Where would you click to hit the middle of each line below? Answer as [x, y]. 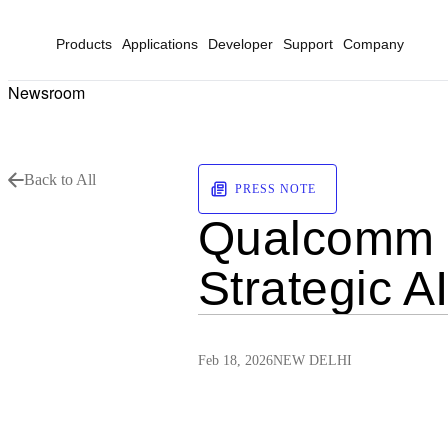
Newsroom [46, 92]
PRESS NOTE [275, 189]
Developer [240, 44]
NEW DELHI [312, 360]
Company [373, 44]
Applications [160, 44]
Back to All [60, 179]
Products [84, 44]
